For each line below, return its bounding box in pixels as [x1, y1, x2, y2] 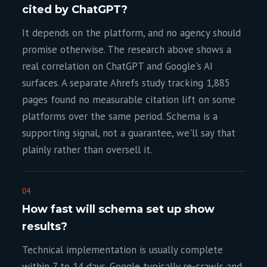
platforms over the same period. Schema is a [22, 110, 218, 123]
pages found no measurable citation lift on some [22, 93, 236, 106]
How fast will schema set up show [22, 203, 215, 216]
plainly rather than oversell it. [22, 143, 153, 156]
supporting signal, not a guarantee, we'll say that [22, 126, 236, 139]
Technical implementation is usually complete [22, 243, 223, 256]
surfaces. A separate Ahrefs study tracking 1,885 [22, 76, 231, 89]
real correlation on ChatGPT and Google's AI [22, 60, 213, 73]
